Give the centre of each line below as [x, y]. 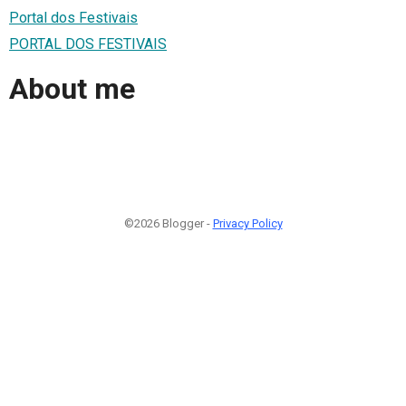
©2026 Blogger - [168, 223]
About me [72, 89]
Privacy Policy [247, 223]
